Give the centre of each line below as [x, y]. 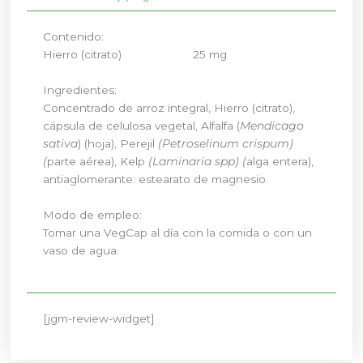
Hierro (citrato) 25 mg [135, 55]
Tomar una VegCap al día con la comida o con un [178, 232]
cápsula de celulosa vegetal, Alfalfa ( [142, 125]
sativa [61, 143]
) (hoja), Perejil [118, 143]
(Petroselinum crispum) [226, 143]
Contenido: [74, 37]
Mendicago [272, 125]
